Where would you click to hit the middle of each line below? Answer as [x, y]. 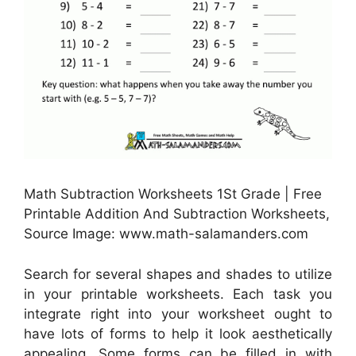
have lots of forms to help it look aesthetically [178, 333]
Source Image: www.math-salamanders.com [166, 234]
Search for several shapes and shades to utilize [178, 274]
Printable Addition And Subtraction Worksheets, [177, 214]
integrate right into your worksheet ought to [178, 313]
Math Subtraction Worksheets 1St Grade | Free [173, 194]
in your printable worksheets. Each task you [178, 294]
